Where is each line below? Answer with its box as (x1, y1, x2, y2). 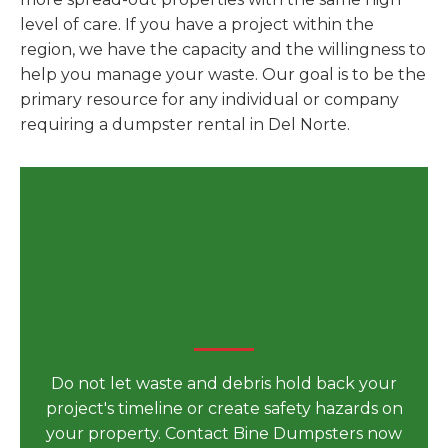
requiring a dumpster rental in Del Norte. (20, 115, 350, 134)
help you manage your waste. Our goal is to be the (20, 65, 426, 84)
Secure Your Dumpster (78, 231, 370, 260)
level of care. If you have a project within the (20, 15, 374, 34)
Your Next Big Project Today (43, 307, 405, 336)
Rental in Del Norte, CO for (52, 269, 396, 298)
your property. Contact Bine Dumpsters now (46, 424, 402, 443)
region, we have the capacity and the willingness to (20, 40, 426, 59)
